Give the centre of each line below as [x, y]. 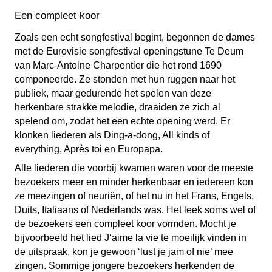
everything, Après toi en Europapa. [89, 149]
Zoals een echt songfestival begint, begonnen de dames [135, 37]
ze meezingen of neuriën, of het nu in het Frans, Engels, [134, 196]
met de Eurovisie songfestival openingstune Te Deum [129, 51]
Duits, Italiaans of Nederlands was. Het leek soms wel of [135, 210]
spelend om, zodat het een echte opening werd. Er [122, 121]
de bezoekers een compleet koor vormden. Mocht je [125, 224]
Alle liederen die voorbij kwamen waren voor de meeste [134, 168]
